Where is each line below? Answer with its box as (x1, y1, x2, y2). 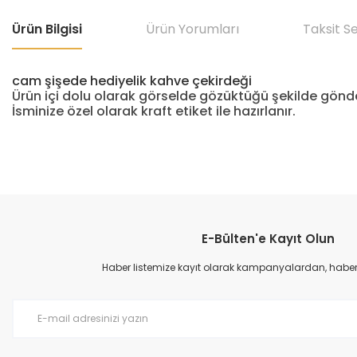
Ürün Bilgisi (12, 20, 82, 38)
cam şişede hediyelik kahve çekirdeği (12, 72, 255, 90)
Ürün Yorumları (146, 20, 239, 38)
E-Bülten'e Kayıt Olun (201, 230, 335, 247)
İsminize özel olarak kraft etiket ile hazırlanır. (12, 102, 296, 120)
